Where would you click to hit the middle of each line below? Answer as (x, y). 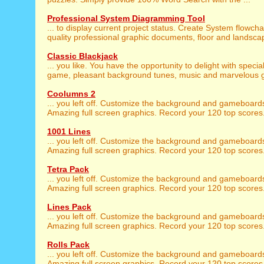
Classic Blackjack (82, 56)
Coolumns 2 (71, 94)
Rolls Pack (68, 245)
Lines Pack (69, 207)
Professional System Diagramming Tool (126, 18)
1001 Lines (69, 131)
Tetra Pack (68, 169)
